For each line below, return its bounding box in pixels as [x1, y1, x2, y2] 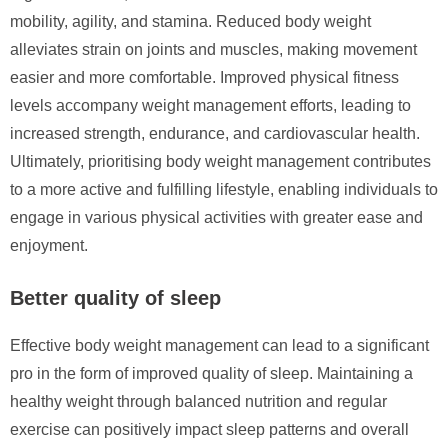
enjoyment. [10, 236, 88, 254]
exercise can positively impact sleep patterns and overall [10, 420, 409, 438]
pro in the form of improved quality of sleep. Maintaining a [10, 364, 413, 382]
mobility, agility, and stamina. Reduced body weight [10, 12, 371, 30]
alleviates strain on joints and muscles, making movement [10, 40, 417, 58]
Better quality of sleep [10, 286, 221, 309]
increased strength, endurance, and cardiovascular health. [10, 124, 420, 142]
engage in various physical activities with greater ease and [10, 208, 423, 226]
